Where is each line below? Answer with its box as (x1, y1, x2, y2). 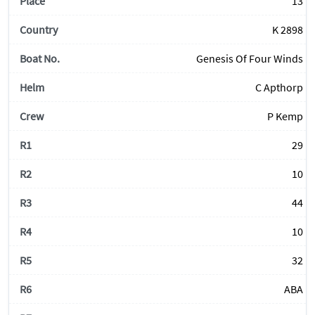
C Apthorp (255, 80, 303, 95)
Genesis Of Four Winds (196, 51, 303, 66)
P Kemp (267, 109, 303, 124)
